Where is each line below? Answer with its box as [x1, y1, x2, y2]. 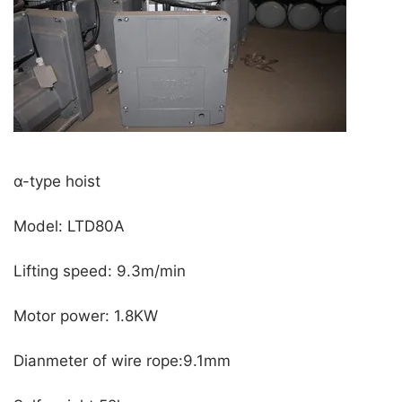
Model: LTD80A [13, 217, 125, 236]
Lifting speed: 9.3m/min [13, 262, 186, 281]
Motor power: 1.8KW [13, 307, 158, 326]
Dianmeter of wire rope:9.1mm [13, 352, 231, 371]
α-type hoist [13, 172, 100, 191]
